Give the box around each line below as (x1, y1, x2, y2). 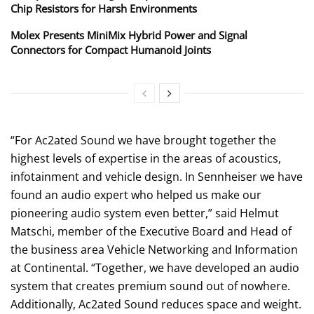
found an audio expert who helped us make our (11, 186, 261, 203)
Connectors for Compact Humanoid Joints (11, 42, 211, 57)
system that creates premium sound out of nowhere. (11, 278, 290, 294)
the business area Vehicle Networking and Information (11, 241, 298, 257)
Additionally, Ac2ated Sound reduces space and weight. (11, 296, 301, 312)
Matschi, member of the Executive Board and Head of (11, 223, 292, 239)
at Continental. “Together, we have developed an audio (11, 259, 299, 275)
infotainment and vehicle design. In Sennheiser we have (11, 168, 303, 184)
